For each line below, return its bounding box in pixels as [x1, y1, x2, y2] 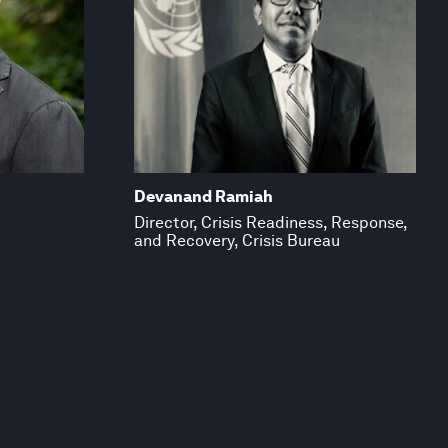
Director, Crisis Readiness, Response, [133, 212, 407, 232]
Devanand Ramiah [133, 186, 273, 206]
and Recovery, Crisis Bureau [133, 230, 340, 250]
